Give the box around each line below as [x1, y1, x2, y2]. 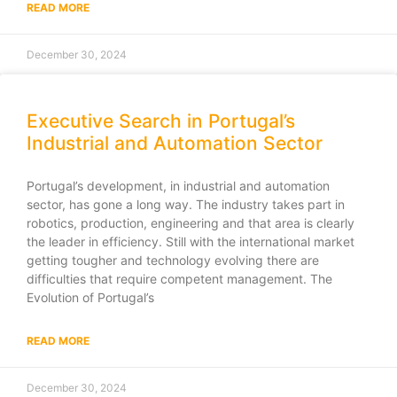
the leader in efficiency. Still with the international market [27, 233, 354, 249]
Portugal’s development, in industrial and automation [27, 177, 330, 193]
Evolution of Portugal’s [27, 289, 154, 305]
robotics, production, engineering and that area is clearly [27, 214, 354, 230]
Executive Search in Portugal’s [27, 109, 295, 132]
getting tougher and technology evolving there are [27, 252, 319, 268]
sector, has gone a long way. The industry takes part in [27, 196, 345, 212]
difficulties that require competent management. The [27, 270, 332, 286]
